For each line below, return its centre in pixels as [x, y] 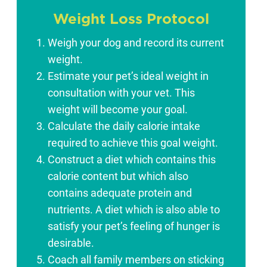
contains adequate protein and [120, 193]
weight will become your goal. [118, 110]
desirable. [71, 243]
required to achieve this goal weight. [133, 143]
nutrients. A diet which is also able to [134, 210]
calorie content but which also [118, 177]
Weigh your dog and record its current [136, 43]
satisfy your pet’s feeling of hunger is [134, 227]
